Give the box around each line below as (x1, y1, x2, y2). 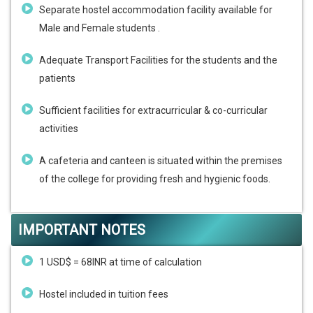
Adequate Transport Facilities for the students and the (39, 54, 277, 66)
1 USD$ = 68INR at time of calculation (39, 256, 204, 268)
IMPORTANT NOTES (18, 221, 145, 239)
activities (39, 123, 78, 135)
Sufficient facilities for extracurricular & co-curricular (39, 105, 268, 117)
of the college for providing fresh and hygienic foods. (39, 173, 270, 185)
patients (39, 73, 75, 85)
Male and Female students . (39, 22, 160, 34)
